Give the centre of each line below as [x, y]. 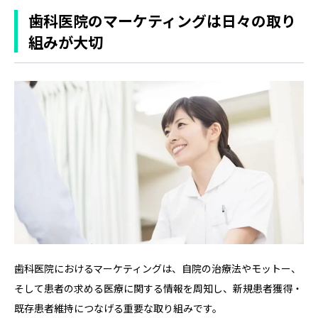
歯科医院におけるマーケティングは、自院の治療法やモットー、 [158, 268]
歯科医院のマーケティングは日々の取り [162, 21]
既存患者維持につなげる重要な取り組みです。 [118, 308]
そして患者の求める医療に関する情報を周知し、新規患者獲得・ [158, 288]
